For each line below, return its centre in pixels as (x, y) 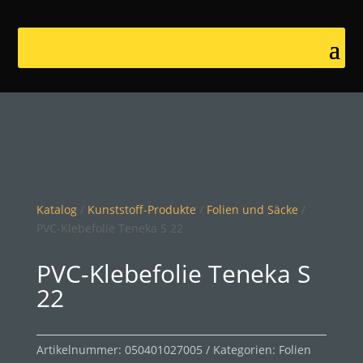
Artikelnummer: (80, 350)
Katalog (56, 209)
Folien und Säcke (252, 209)
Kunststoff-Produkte (141, 209)
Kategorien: (246, 350)
